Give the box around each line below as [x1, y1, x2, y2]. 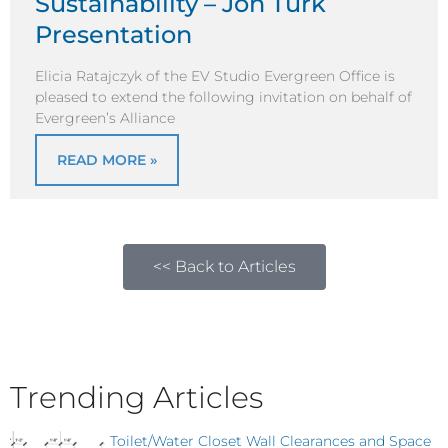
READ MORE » [57, 150, 157, 169]
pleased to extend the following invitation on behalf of [35, 88, 412, 107]
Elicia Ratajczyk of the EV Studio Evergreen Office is [35, 67, 395, 86]
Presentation [35, 20, 192, 49]
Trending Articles [10, 378, 263, 416]
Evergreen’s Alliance [35, 109, 175, 128]
